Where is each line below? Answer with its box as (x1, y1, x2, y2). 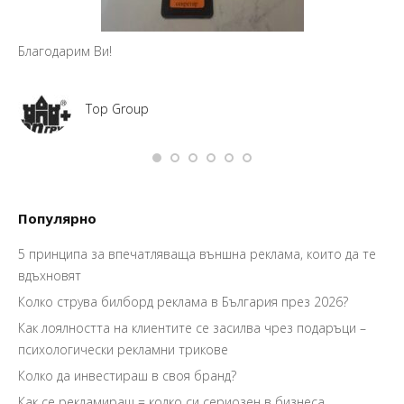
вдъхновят (18, 266, 81, 284)
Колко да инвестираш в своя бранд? (18, 366, 236, 384)
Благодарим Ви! (18, 41, 112, 60)
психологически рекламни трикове (18, 340, 228, 358)
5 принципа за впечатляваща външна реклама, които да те (18, 244, 376, 262)
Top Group (86, 100, 149, 118)
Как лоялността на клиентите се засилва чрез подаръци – (18, 318, 366, 336)
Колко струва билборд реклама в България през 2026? (18, 292, 348, 310)
